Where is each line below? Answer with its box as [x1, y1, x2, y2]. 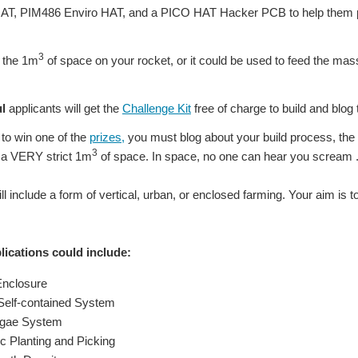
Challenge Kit [122, 101, 191, 116]
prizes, [89, 130, 125, 145]
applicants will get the [6, 101, 122, 116]
